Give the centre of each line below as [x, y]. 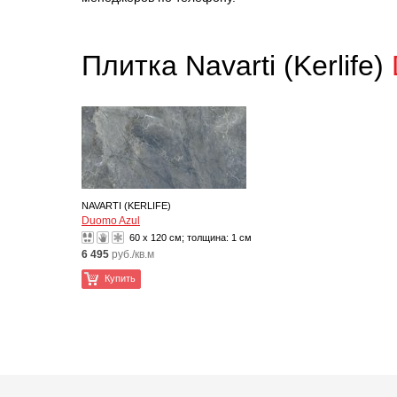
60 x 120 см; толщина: [179, 237]
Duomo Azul [111, 221]
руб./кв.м [133, 254]
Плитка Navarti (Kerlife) [237, 66]
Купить [120, 278]
